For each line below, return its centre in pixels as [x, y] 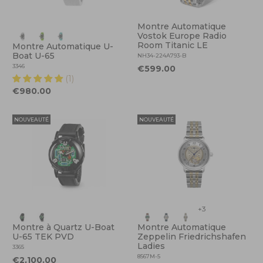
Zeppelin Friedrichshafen [192, 237]
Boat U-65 [34, 55]
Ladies [151, 246]
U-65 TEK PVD [43, 237]
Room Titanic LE [173, 45]
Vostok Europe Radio [182, 36]
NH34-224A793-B [162, 55]
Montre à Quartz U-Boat [64, 227]
